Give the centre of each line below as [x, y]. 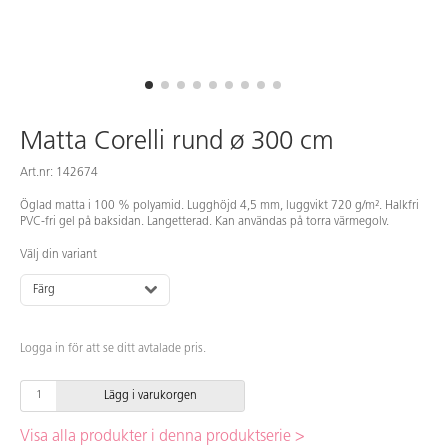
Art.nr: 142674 [59, 172]
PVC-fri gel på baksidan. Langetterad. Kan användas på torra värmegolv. [204, 221]
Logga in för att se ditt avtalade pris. [113, 348]
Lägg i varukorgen [150, 395]
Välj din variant [58, 254]
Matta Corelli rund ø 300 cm [177, 142]
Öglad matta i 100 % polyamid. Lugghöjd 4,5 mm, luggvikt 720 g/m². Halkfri [219, 205]
